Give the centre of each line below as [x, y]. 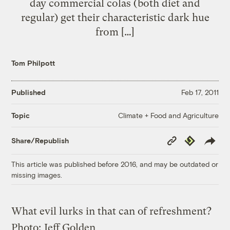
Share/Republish [40, 141]
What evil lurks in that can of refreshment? [112, 211]
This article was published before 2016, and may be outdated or [115, 164]
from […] [115, 32]
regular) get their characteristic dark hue [115, 17]
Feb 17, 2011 [200, 92]
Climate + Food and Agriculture [168, 115]
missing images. [37, 175]
